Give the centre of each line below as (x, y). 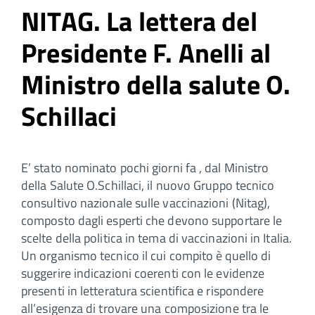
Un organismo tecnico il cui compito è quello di (146, 255)
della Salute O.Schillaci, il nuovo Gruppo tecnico (148, 185)
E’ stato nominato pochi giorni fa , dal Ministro (145, 167)
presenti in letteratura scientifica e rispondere (143, 290)
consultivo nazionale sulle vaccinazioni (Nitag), (146, 202)
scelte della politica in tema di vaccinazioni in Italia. (157, 238)
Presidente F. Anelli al (146, 52)
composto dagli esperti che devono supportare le (152, 220)
